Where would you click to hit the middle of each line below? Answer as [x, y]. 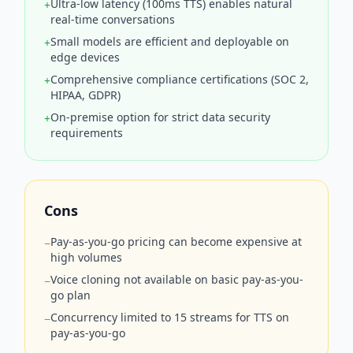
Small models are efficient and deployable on [170, 41]
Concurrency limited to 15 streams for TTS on [170, 317]
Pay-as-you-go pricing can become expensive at [176, 241]
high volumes [86, 257]
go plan [71, 295]
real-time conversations [113, 19]
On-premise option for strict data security [160, 117]
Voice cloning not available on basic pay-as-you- [177, 279]
